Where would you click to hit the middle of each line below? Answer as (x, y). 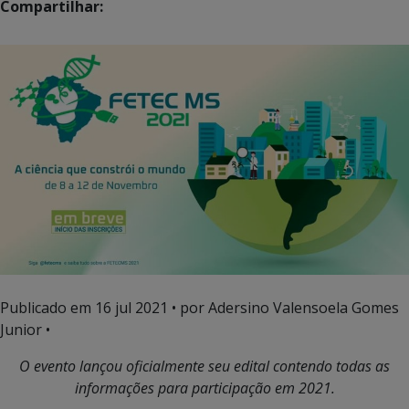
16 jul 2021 (131, 307)
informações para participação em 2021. (204, 388)
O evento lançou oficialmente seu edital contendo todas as (204, 366)
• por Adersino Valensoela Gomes (283, 307)
